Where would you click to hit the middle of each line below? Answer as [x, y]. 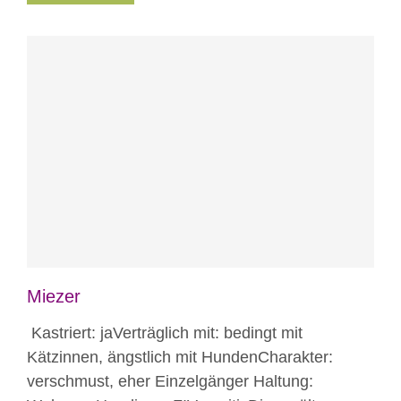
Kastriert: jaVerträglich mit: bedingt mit [165, 333]
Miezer [54, 296]
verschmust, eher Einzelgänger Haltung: [170, 381]
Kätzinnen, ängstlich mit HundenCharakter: [180, 357]
